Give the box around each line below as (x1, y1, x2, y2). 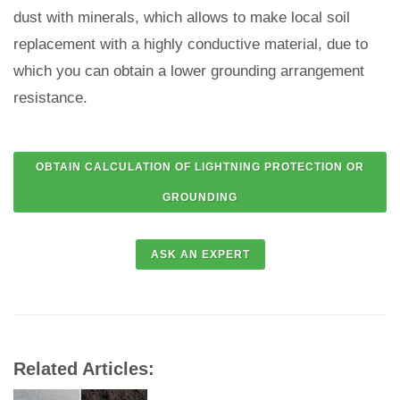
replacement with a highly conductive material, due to (13, 36, 368, 53)
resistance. (13, 89, 87, 106)
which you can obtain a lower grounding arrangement (13, 62, 364, 79)
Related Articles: (13, 359, 154, 379)
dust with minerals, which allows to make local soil (13, 9, 350, 26)
